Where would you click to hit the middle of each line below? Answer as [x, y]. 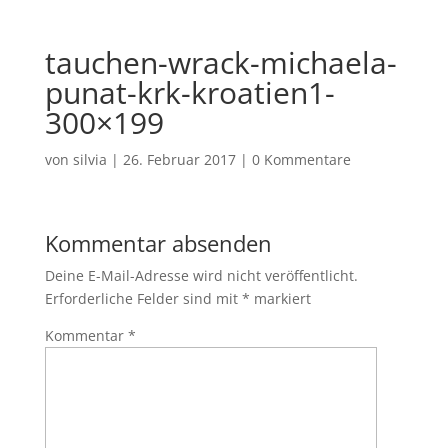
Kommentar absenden [158, 243]
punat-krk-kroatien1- [189, 92]
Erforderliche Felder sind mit [143, 298]
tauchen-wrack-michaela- [220, 62]
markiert [280, 298]
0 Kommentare [301, 159]
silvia [89, 159]
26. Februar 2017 [179, 159]
